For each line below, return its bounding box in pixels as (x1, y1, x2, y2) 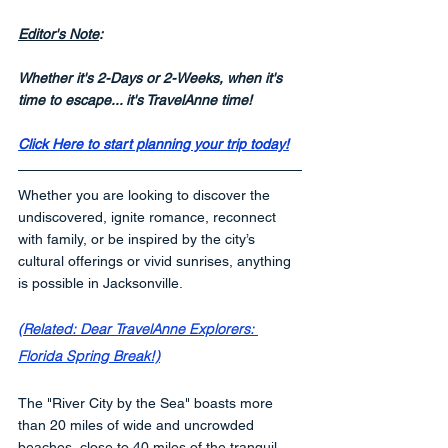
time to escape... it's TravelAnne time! (18, 91, 252, 108)
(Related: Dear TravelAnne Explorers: (18, 319, 258, 338)
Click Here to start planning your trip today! (18, 135, 289, 152)
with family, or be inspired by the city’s (18, 230, 259, 247)
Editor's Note (18, 25, 99, 42)
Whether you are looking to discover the (18, 186, 274, 203)
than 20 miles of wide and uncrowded (18, 416, 258, 433)
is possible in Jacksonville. (18, 274, 186, 291)
